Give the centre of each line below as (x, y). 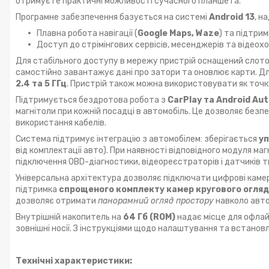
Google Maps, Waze (178, 33)
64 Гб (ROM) (149, 217)
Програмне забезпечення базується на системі (112, 17)
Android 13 (232, 17)
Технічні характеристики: (74, 261)
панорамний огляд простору (156, 201)
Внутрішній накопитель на (69, 217)
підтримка (37, 189)
